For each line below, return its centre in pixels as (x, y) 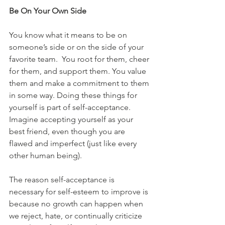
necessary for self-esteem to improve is (80, 191)
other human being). (45, 155)
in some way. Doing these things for (74, 95)
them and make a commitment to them (80, 83)
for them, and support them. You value (79, 71)
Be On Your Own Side (48, 11)
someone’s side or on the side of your (77, 47)
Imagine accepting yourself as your (72, 119)
